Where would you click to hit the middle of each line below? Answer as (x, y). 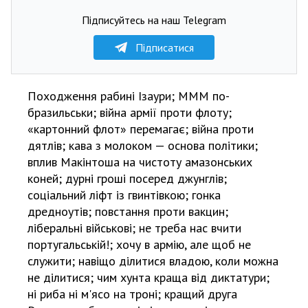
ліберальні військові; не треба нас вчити (134, 228)
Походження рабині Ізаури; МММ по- (129, 96)
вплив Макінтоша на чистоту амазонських (140, 162)
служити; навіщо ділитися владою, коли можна (153, 261)
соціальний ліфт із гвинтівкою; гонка (124, 195)
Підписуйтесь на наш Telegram (154, 20)
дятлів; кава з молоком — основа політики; (144, 145)
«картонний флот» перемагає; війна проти (141, 129)
